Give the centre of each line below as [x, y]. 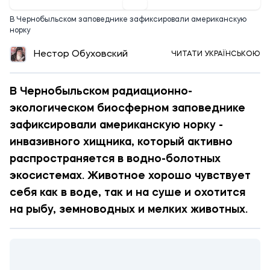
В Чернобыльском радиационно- [101, 92]
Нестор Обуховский [81, 54]
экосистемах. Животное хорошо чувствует [130, 176]
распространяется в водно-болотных [115, 159]
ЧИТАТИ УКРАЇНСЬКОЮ [216, 54]
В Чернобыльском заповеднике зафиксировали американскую [128, 20]
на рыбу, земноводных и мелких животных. [129, 210]
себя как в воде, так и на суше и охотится [127, 193]
